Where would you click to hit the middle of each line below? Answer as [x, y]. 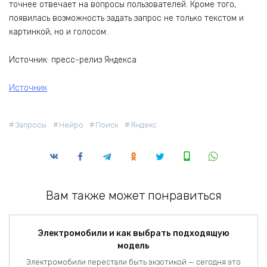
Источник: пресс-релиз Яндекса [73, 60]
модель [133, 246]
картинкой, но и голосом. [58, 32]
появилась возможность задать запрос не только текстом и [126, 18]
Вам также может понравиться [133, 195]
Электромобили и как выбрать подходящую [133, 234]
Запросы [31, 125]
